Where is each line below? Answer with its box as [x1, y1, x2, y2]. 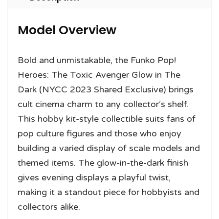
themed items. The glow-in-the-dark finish [18, 157, 188, 168]
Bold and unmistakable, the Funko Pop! [18, 54, 176, 66]
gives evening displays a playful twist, [18, 172, 171, 183]
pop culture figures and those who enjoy [18, 128, 181, 139]
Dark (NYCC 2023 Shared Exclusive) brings [18, 84, 194, 95]
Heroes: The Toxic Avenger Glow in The [18, 69, 180, 80]
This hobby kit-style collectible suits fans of [18, 113, 196, 124]
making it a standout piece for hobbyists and [18, 186, 199, 197]
